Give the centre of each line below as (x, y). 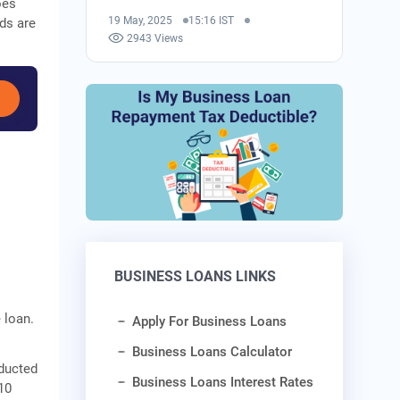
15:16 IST (212, 20)
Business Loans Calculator (212, 352)
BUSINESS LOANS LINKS (196, 277)
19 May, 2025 (141, 20)
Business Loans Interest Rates (223, 383)
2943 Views (155, 38)
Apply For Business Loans (210, 322)
